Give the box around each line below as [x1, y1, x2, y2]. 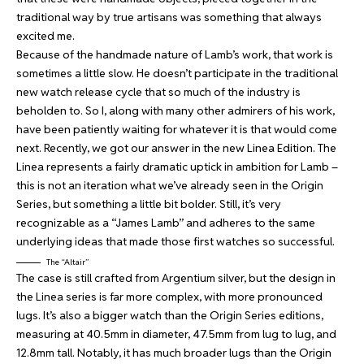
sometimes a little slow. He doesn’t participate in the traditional [16, 66, 338, 80]
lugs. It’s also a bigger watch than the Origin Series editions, [16, 308, 323, 323]
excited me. [16, 28, 77, 43]
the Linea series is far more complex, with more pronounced [16, 289, 323, 304]
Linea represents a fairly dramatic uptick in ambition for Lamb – [16, 159, 338, 174]
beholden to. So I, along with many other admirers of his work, [16, 103, 335, 118]
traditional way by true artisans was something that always [16, 10, 322, 24]
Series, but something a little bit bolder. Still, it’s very [16, 197, 281, 211]
